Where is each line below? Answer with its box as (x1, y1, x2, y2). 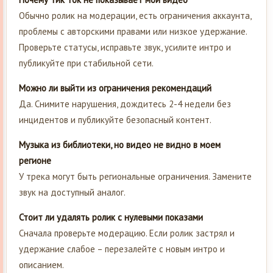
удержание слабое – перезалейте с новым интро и (19, 243, 225, 255)
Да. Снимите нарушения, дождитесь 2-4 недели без (19, 97, 231, 110)
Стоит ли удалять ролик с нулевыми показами (19, 211, 203, 223)
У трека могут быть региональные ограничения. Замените (19, 170, 252, 182)
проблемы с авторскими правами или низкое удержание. (19, 25, 247, 37)
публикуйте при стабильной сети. (19, 57, 154, 69)
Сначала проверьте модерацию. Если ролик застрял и (19, 227, 235, 239)
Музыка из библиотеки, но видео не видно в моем (19, 138, 221, 151)
